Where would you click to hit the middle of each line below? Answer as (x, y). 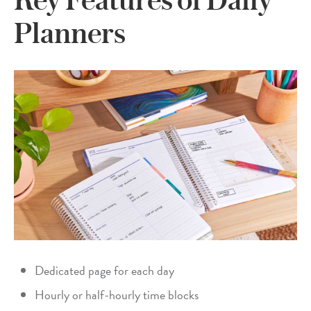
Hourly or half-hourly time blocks (117, 295)
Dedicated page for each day (104, 271)
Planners (69, 32)
